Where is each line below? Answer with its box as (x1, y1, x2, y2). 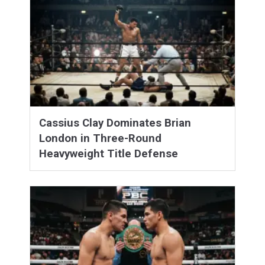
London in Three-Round (39, 131, 161, 145)
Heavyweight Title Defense (39, 147, 178, 160)
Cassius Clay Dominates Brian (39, 116, 191, 130)
